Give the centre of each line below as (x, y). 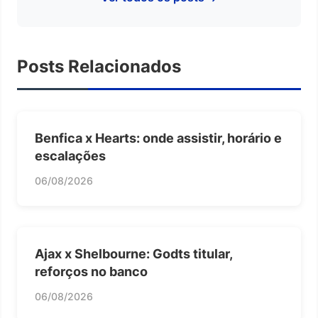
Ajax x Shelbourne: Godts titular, (133, 254)
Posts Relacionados (99, 66)
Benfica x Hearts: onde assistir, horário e (158, 138)
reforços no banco (91, 272)
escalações (70, 156)
